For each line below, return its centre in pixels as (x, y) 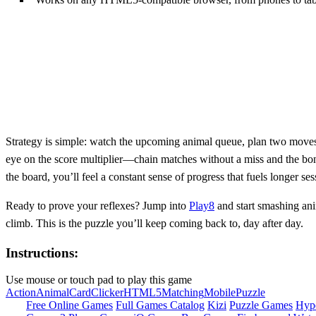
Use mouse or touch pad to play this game (99, 280)
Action (21, 293)
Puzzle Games (261, 305)
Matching (183, 293)
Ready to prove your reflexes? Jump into (97, 205)
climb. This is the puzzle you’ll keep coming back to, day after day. (154, 223)
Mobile (220, 293)
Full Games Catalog (160, 305)
